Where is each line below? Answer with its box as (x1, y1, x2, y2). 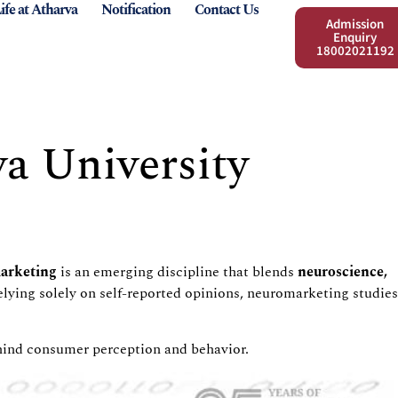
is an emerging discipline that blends (57, 261, 298, 283)
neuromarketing (247, 283, 349, 305)
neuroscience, (298, 261, 387, 283)
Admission (326, 16, 385, 33)
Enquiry (333, 29, 378, 46)
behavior (191, 338, 245, 360)
